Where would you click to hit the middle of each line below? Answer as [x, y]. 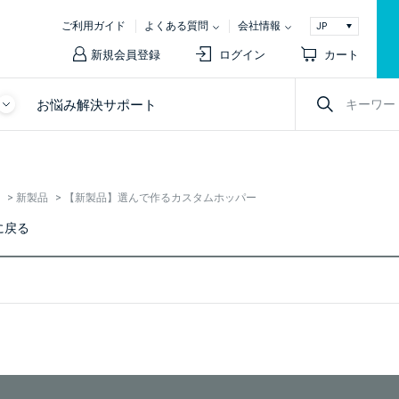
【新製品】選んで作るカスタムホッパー [160, 198]
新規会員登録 [126, 54]
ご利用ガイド [94, 26]
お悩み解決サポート [97, 105]
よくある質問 [176, 26]
